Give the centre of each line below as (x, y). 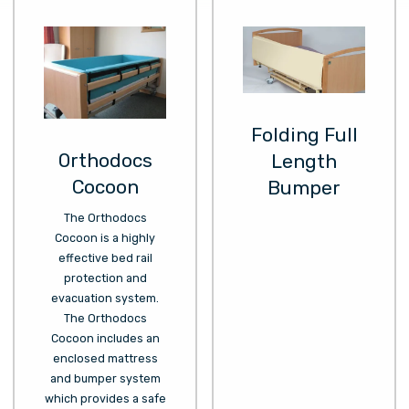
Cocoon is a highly (105, 237)
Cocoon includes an (105, 338)
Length (304, 162)
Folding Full (304, 136)
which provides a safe (105, 398)
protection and (105, 278)
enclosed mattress (105, 358)
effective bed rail (105, 257)
